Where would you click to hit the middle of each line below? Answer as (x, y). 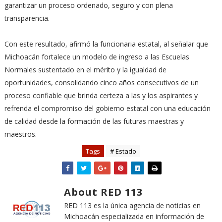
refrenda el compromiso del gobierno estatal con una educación (107, 108)
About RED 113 (103, 192)
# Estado (123, 151)
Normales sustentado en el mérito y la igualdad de (85, 70)
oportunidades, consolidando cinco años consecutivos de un (101, 83)
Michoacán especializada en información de (134, 216)
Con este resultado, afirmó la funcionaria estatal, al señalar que (106, 44)
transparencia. (27, 18)
